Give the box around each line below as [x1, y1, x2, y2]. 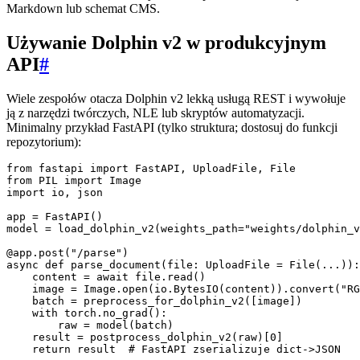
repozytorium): [6, 134, 81, 149]
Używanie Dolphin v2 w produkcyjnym [6, 31, 326, 53]
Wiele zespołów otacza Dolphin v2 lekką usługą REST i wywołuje [6, 91, 346, 105]
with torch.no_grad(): [6, 306, 167, 319]
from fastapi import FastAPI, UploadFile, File [6, 162, 296, 174]
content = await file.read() [6, 270, 206, 283]
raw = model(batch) [6, 318, 174, 331]
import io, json [6, 186, 103, 198]
